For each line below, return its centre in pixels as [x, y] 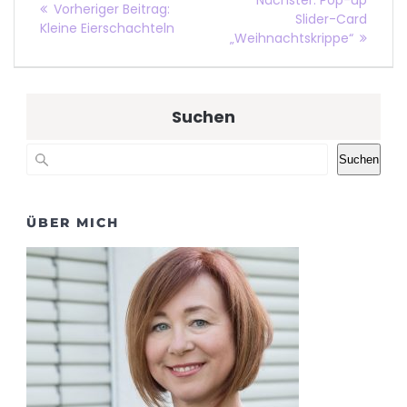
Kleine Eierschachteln [107, 29]
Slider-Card [331, 19]
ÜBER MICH [73, 222]
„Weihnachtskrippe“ [292, 38]
